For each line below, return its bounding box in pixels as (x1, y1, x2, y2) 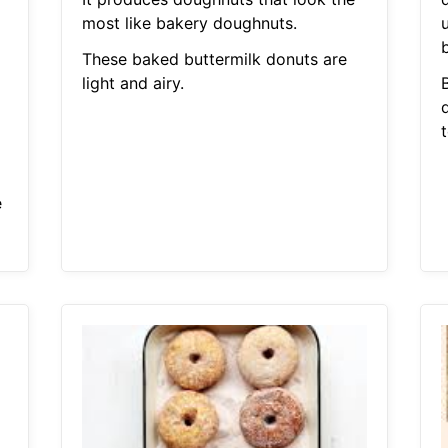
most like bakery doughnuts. (81, 13, 297, 34)
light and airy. (81, 73, 184, 94)
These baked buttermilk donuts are (81, 49, 347, 70)
